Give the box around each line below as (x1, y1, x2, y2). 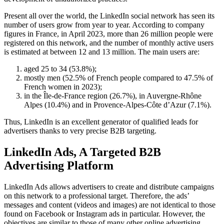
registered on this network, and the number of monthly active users (4, 38, 213, 47)
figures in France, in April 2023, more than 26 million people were (4, 29, 213, 38)
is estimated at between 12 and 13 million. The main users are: (4, 47, 199, 56)
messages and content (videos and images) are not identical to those (4, 200, 215, 209)
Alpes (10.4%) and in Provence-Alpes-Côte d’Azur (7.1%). (24, 100, 211, 109)
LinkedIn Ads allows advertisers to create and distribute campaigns (4, 182, 214, 191)
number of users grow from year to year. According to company (4, 20, 204, 29)
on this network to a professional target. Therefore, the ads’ (4, 191, 189, 200)
